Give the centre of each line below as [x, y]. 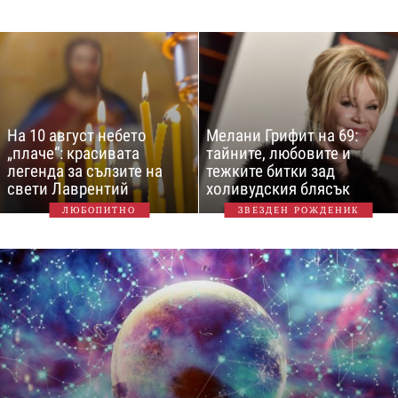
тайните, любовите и [279, 153]
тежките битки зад [271, 171]
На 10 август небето [77, 135]
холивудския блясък [278, 188]
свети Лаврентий [68, 188]
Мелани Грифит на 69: [282, 135]
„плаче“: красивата [73, 153]
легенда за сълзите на [85, 171]
